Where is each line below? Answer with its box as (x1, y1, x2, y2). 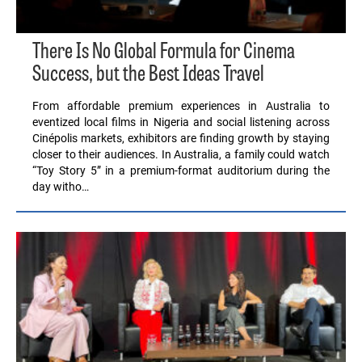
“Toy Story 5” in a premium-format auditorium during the (32, 164, 330, 178)
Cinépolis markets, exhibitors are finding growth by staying (32, 132, 330, 145)
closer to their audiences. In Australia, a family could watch (32, 148, 330, 162)
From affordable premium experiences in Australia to (32, 99, 330, 113)
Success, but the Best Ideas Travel (32, 62, 264, 89)
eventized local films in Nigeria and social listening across (32, 116, 330, 129)
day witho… (32, 180, 89, 194)
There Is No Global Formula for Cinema (32, 40, 295, 66)
